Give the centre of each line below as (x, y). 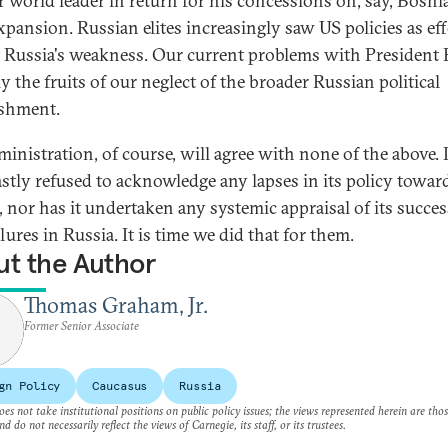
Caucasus (120, 385)
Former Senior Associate (81, 325)
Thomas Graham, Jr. (116, 305)
